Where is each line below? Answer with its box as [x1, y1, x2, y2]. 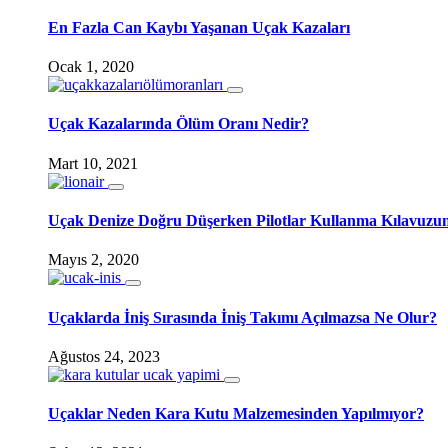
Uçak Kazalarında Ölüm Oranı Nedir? [48, 115, 309, 133]
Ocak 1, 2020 [48, 58, 134, 76]
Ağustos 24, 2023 [48, 347, 160, 365]
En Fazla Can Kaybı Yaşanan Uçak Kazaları [48, 18, 350, 36]
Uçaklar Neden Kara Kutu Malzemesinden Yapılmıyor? [48, 405, 424, 423]
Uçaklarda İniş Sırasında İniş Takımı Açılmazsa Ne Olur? [48, 308, 437, 326]
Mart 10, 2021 [48, 154, 138, 172]
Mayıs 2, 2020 [48, 251, 139, 269]
